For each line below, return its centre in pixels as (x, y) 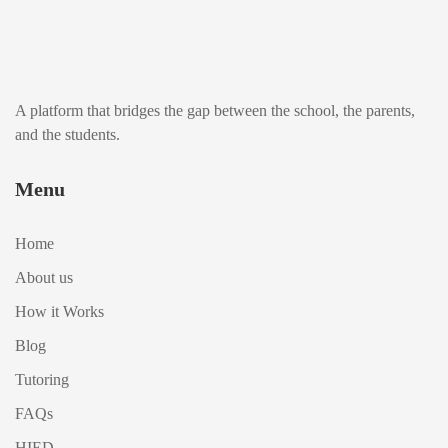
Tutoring (42, 379)
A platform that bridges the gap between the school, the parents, (215, 110)
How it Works (59, 311)
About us (44, 277)
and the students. (67, 134)
